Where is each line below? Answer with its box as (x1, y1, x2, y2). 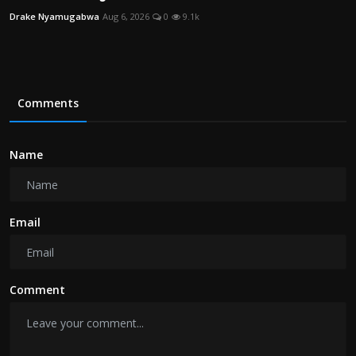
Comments (17, 95, 79, 111)
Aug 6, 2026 (103, 10, 149, 23)
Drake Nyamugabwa (10, 10, 99, 23)
